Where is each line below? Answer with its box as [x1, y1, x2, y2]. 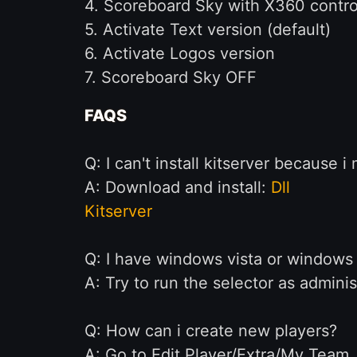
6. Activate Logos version [84, 44, 275, 63]
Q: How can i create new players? [84, 321, 337, 340]
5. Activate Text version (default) [84, 20, 331, 39]
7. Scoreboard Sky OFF [84, 68, 257, 87]
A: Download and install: [84, 178, 271, 197]
